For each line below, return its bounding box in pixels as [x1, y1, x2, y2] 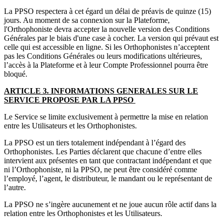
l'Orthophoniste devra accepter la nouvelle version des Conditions [4, 24, 210, 33]
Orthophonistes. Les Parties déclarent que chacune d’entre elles [4, 147, 202, 156]
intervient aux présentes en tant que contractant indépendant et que [4, 156, 212, 165]
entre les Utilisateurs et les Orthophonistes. [4, 121, 139, 130]
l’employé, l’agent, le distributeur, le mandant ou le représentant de [4, 174, 212, 183]
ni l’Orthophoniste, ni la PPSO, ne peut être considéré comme [4, 165, 197, 174]
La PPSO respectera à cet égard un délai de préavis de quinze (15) [4, 6, 211, 15]
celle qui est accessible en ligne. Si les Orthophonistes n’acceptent [4, 42, 210, 51]
